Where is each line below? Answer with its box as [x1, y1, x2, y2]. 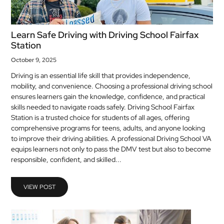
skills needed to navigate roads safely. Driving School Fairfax [11, 102, 195, 111]
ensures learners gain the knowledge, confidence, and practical [11, 92, 205, 101]
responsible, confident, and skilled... [11, 155, 122, 164]
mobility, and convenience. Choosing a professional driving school [11, 81, 213, 90]
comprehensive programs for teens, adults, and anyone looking [11, 123, 205, 132]
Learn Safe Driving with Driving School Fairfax [11, 29, 199, 40]
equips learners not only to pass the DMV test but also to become [11, 144, 211, 153]
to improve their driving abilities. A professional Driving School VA [11, 134, 212, 143]
